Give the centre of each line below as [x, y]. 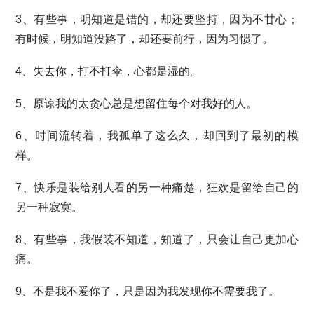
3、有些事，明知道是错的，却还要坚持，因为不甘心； [157, 19]
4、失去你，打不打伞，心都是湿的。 [109, 71]
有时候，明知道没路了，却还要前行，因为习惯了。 [145, 39]
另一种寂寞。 [49, 207]
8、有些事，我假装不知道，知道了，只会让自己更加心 [157, 239]
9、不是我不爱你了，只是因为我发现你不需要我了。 [148, 291]
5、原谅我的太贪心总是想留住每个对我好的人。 [137, 103]
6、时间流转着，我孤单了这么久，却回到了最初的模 [157, 136]
